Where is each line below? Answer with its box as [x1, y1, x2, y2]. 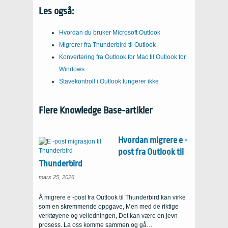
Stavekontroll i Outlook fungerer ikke [59, 78, 159, 85]
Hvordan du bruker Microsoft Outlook [59, 29, 160, 36]
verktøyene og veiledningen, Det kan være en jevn [39, 212, 178, 219]
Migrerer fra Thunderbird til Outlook [59, 41, 156, 48]
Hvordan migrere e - [118, 135, 187, 145]
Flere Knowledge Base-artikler [39, 105, 152, 116]
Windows [59, 66, 84, 73]
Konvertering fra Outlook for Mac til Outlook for [59, 53, 186, 61]
